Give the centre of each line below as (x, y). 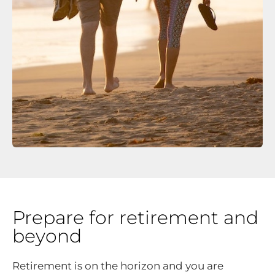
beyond (47, 236)
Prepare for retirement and (135, 217)
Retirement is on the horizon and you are (118, 265)
